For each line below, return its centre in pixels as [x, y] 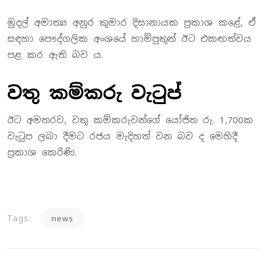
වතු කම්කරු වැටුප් [94, 93]
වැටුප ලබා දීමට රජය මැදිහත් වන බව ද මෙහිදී [122, 136]
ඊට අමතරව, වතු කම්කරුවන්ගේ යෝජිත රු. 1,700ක [130, 120]
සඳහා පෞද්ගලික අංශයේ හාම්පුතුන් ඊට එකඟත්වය [129, 39]
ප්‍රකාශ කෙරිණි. [42, 153]
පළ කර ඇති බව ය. [55, 55]
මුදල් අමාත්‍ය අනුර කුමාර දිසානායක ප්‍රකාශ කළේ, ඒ [131, 23]
